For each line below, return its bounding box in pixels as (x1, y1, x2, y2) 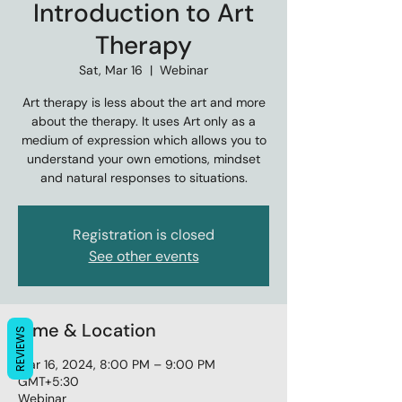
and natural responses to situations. (39, 170, 248, 186)
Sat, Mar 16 (79, 62, 143, 78)
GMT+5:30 (18, 373, 79, 389)
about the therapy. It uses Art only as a (31, 113, 256, 129)
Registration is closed (73, 225, 214, 244)
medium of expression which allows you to (21, 132, 267, 148)
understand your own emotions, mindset (27, 151, 260, 167)
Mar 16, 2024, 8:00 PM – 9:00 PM (18, 356, 215, 372)
